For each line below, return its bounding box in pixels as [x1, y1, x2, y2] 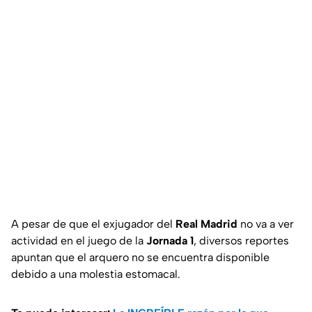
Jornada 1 [146, 234, 194, 248]
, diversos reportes [194, 234, 289, 248]
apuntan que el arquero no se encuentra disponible [11, 251, 270, 265]
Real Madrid [175, 217, 237, 231]
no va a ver [237, 217, 294, 231]
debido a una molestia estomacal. [11, 267, 180, 281]
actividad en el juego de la [11, 234, 146, 248]
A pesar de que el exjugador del [11, 217, 175, 231]
